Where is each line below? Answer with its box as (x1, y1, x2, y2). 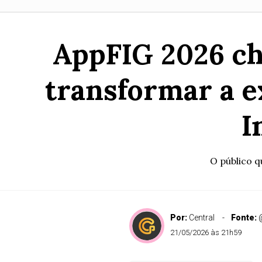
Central (188, 213, 215, 222)
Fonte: (230, 213, 258, 222)
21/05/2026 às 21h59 (170, 228, 242, 237)
